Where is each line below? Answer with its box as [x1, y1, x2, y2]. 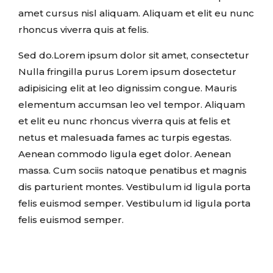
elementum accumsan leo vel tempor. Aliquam [18, 98, 245, 110]
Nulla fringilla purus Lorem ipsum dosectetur [18, 65, 236, 77]
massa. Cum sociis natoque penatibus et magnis [18, 164, 247, 176]
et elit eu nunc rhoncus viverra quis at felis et [18, 115, 230, 127]
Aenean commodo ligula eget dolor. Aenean [18, 147, 231, 160]
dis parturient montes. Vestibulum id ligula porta [18, 180, 250, 193]
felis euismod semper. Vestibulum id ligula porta [18, 197, 250, 209]
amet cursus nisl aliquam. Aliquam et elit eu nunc [18, 7, 254, 19]
